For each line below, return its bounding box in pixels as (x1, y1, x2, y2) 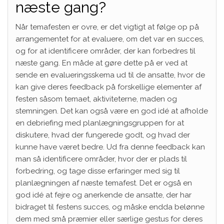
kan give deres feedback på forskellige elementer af (15, 82, 201, 91)
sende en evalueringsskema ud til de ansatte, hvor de (15, 70, 205, 79)
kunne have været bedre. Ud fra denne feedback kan (15, 142, 205, 151)
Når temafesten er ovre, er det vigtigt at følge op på (15, 22, 199, 31)
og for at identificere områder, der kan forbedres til (15, 46, 195, 55)
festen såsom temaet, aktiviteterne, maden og (15, 94, 177, 103)
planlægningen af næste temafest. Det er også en (15, 178, 192, 187)
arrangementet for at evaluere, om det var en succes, (15, 34, 204, 43)
